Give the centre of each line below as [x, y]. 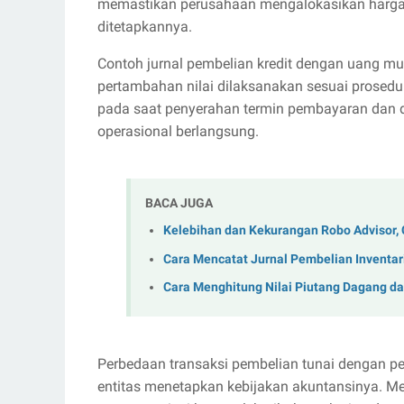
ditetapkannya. [145, 26]
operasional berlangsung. [178, 131]
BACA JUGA [179, 202]
